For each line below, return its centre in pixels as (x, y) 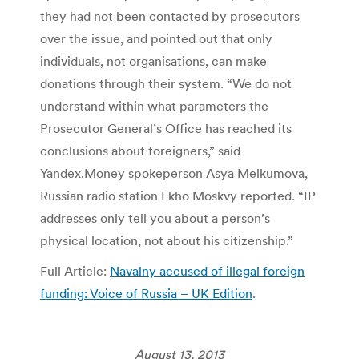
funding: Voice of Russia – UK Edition (146, 293)
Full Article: (75, 270)
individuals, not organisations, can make (153, 61)
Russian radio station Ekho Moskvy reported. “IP (178, 195)
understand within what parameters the (154, 105)
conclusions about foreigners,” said (140, 150)
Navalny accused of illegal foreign (207, 270)
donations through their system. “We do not (166, 83)
